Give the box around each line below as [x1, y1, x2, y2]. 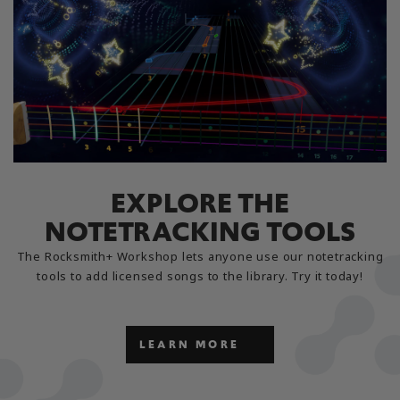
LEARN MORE [139, 336, 239, 353]
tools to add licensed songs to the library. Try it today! [37, 267, 363, 284]
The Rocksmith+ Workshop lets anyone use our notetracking [16, 247, 384, 264]
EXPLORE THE [111, 183, 289, 222]
